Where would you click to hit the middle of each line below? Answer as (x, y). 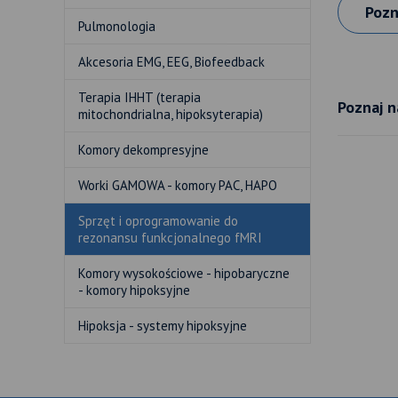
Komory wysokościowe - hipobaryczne (184, 273)
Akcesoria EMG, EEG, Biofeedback (171, 62)
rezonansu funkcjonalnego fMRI (170, 238)
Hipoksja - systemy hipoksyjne (163, 326)
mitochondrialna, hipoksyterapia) (171, 114)
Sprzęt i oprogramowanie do (158, 221)
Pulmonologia (117, 26)
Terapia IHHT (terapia (139, 97)
